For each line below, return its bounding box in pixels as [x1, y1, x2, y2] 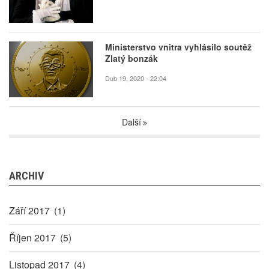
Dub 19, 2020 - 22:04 [105, 73, 166, 83]
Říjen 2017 [9, 231, 56, 245]
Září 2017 [9, 204, 50, 218]
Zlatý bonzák [105, 52, 158, 65]
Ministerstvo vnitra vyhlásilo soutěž [105, 41, 252, 53]
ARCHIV [9, 169, 44, 183]
